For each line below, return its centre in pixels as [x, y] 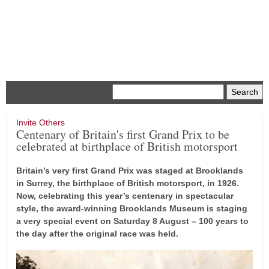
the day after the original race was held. [97, 234]
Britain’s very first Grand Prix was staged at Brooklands [130, 171]
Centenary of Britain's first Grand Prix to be [123, 134]
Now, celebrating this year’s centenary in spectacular [125, 196]
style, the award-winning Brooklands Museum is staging [132, 208]
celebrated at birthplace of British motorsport [127, 146]
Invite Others [41, 122]
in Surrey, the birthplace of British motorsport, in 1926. [128, 183]
